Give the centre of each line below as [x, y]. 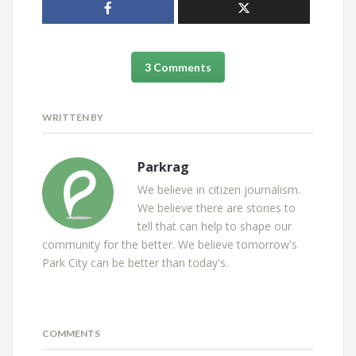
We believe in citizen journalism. [219, 189]
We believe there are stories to [217, 207]
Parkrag [164, 166]
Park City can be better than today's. [135, 262]
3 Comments [178, 67]
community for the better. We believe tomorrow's [170, 244]
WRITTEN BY [73, 117]
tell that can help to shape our [215, 226]
